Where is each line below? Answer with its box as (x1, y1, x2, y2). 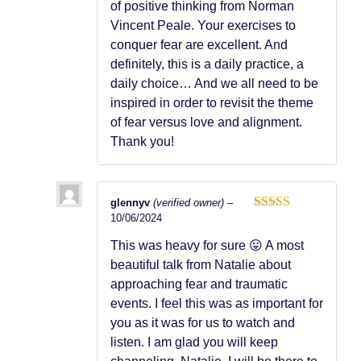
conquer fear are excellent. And (110, 37, 288, 52)
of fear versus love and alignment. (110, 114, 302, 129)
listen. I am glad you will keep (110, 335, 278, 350)
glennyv (110, 196, 153, 209)
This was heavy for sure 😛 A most (110, 239, 304, 253)
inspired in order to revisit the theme (110, 95, 313, 110)
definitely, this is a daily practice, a (110, 56, 304, 71)
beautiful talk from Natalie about (110, 258, 291, 272)
